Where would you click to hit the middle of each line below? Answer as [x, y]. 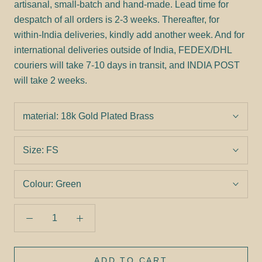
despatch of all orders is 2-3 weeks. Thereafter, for [117, 19]
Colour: [39, 184]
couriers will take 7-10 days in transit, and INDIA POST [127, 65]
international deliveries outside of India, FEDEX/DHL [123, 50]
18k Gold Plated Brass [107, 116]
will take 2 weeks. [51, 80]
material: [42, 116]
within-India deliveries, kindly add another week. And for [129, 35]
